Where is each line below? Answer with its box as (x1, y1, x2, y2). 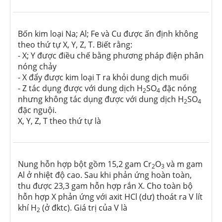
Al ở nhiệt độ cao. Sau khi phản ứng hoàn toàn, (18, 169, 192, 181)
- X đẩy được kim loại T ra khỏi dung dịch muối (18, 72, 189, 83)
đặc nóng (160, 83, 197, 94)
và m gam (165, 159, 203, 170)
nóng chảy (18, 61, 56, 72)
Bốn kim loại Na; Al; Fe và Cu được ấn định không (18, 28, 198, 40)
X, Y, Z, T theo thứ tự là (18, 115, 101, 127)
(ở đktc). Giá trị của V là (40, 202, 127, 214)
